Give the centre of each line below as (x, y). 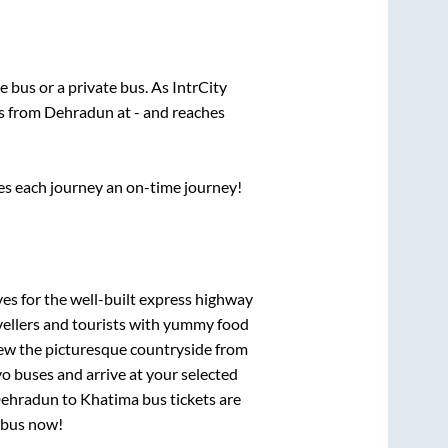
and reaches (182, 111)
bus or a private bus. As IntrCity (119, 86)
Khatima (109, 399)
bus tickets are (190, 399)
